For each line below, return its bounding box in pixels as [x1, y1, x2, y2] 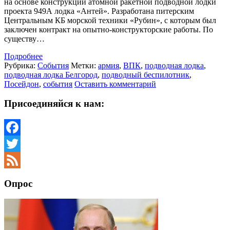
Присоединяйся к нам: [4, 98, 104, 109]
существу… [4, 34, 45, 43]
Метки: [71, 61, 98, 70]
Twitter [4, 155, 27, 164]
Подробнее [4, 51, 43, 61]
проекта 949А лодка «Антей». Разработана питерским [4, 6, 194, 15]
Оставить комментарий [74, 79, 156, 88]
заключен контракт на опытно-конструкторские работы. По [4, 25, 213, 34]
